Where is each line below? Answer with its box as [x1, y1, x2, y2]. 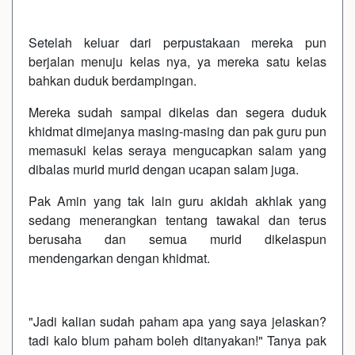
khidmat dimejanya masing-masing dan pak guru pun [29, 121, 326, 140]
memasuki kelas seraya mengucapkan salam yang [29, 140, 326, 159]
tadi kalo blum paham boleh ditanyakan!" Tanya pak [29, 330, 326, 349]
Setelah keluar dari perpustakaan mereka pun [29, 32, 326, 52]
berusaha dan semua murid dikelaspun [29, 229, 326, 248]
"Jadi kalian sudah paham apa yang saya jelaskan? [29, 311, 326, 330]
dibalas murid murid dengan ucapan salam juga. [29, 159, 299, 178]
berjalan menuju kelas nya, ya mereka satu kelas [29, 52, 326, 71]
